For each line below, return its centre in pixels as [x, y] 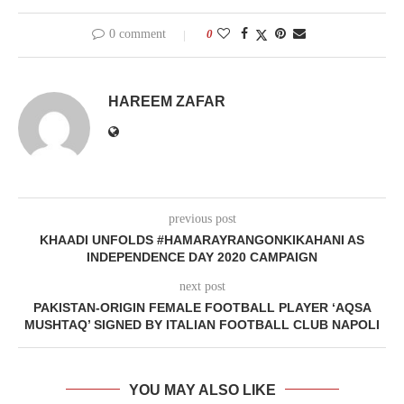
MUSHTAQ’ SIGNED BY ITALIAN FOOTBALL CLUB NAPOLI [202, 324]
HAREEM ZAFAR [167, 101]
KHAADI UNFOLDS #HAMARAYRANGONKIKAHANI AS [202, 239]
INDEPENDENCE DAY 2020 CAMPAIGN [202, 257]
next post [202, 286]
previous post [202, 218]
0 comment [137, 33]
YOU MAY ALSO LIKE [202, 390]
